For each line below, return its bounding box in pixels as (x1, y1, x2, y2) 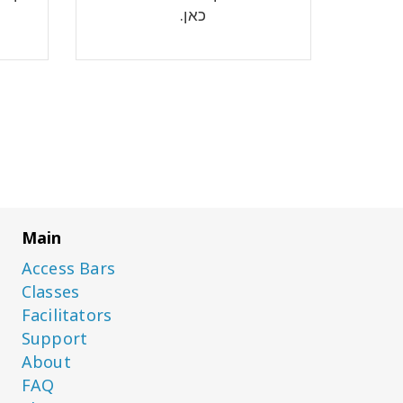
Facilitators (21, 304, 112, 326)
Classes (21, 281, 80, 302)
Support (21, 327, 88, 349)
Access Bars (21, 257, 115, 279)
